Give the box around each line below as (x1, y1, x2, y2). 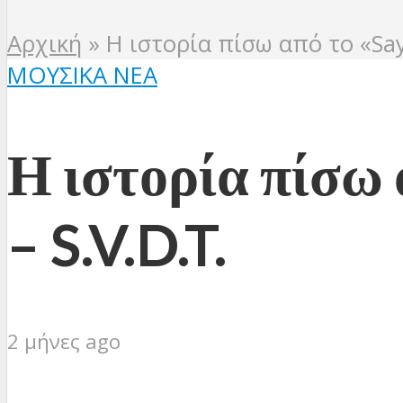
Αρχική (7, 28, 82, 60)
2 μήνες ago (7, 327, 121, 355)
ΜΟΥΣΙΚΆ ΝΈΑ (7, 59, 157, 92)
